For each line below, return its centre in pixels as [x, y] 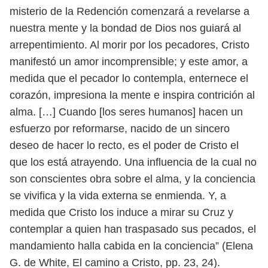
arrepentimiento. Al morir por [79, 45]
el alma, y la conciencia [200, 179]
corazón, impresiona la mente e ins [93, 95]
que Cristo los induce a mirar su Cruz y [141, 212]
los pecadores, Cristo [199, 45]
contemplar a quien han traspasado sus [105, 229]
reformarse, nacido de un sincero [151, 129]
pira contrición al [216, 95]
